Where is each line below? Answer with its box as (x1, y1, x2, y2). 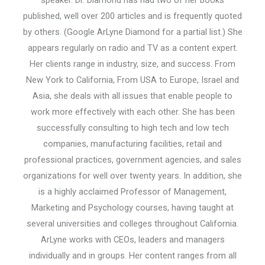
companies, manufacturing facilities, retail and (43, 138, 222, 150)
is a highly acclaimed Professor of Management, (38, 186, 227, 198)
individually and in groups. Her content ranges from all (28, 250, 237, 261)
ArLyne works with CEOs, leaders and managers (40, 234, 225, 245)
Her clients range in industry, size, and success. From (30, 59, 235, 70)
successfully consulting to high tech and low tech (36, 122, 229, 134)
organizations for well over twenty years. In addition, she (23, 170, 242, 182)
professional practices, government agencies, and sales (24, 154, 241, 166)
